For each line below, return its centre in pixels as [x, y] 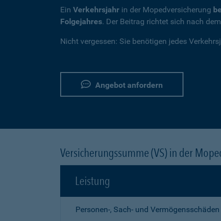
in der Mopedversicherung [166, 10]
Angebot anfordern [128, 85]
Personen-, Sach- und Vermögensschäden [147, 209]
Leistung [92, 181]
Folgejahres [81, 21]
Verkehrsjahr [96, 10]
